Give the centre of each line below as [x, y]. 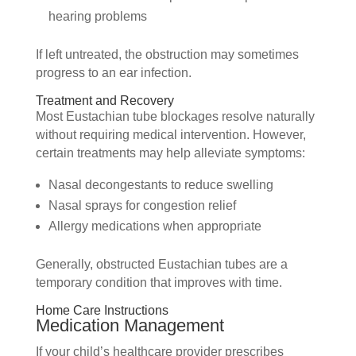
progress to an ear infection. [113, 73]
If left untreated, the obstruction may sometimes [167, 55]
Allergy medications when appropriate [155, 226]
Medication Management [130, 326]
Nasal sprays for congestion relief [142, 206]
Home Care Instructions [102, 311]
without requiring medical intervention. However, [170, 135]
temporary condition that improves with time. [159, 283]
